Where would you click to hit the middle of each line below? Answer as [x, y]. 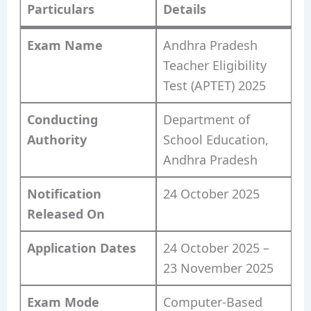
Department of [206, 119]
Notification [64, 193]
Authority [57, 139]
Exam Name [65, 45]
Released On [66, 213]
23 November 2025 [218, 268]
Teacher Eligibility [215, 65]
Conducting [62, 119]
